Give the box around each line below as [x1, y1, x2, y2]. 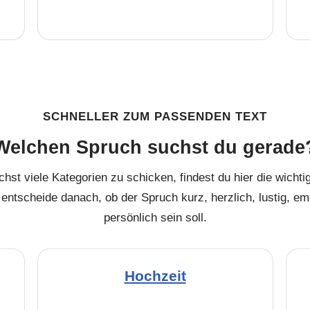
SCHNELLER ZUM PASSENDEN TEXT [42, 110, 268, 123]
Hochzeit [124, 268, 186, 284]
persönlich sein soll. [103, 211, 207, 224]
